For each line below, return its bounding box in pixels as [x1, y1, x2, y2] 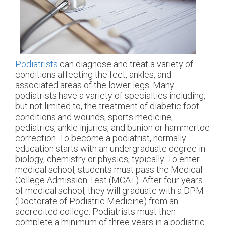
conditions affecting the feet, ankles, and [15, 69, 171, 80]
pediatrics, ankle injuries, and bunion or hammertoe [15, 122, 210, 133]
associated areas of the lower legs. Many [15, 79, 174, 90]
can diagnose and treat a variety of [58, 58, 193, 69]
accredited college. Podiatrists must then [15, 206, 176, 217]
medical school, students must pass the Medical [15, 164, 202, 175]
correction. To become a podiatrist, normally [15, 132, 186, 143]
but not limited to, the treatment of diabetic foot [15, 100, 199, 111]
